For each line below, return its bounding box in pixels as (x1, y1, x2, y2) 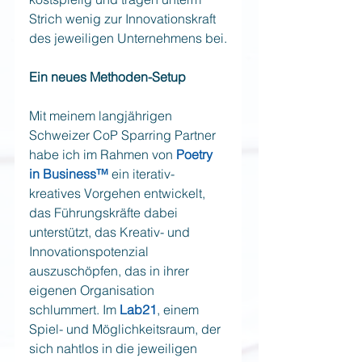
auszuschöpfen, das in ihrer (29, 262, 192, 279)
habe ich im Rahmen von (29, 145, 176, 162)
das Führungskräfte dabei (29, 204, 181, 221)
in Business (29, 165, 96, 182)
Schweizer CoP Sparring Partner (29, 126, 219, 143)
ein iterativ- (108, 165, 175, 182)
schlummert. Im (29, 301, 120, 318)
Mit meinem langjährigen (29, 107, 175, 124)
